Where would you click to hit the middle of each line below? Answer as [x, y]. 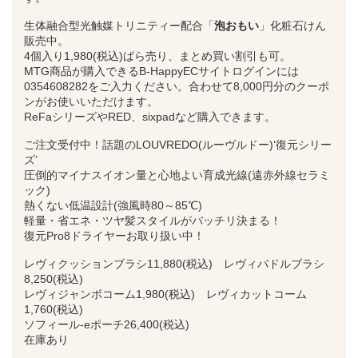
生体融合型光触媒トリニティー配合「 [119, 26]
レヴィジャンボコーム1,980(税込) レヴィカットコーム [165, 294]
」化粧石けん [292, 26]
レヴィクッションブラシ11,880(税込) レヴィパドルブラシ [174, 264]
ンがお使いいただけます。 [91, 102]
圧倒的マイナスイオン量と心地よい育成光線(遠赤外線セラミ [177, 175]
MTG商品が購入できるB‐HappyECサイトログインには [161, 72]
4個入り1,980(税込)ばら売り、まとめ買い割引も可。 [157, 56]
